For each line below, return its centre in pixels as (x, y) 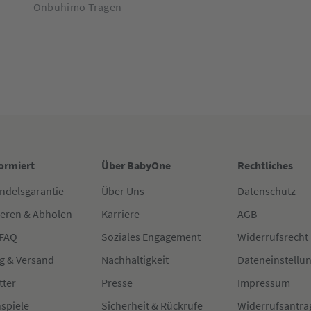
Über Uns (123, 191)
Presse (117, 283)
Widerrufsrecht (272, 237)
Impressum (263, 283)
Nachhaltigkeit (135, 260)
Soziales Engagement (151, 237)
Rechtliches (265, 166)
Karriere (121, 214)
